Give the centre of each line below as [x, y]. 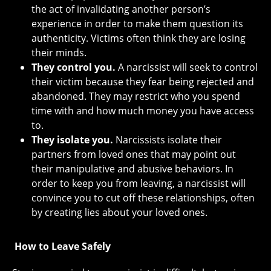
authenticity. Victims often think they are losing [139, 38]
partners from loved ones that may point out [134, 154]
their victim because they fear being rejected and [143, 81]
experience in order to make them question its [137, 23]
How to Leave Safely [63, 246]
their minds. [59, 52]
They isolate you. [73, 139]
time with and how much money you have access [143, 110]
